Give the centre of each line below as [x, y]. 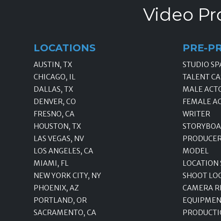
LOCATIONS [65, 48]
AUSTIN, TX [53, 64]
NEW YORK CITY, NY [67, 175]
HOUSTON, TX [57, 126]
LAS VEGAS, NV [59, 138]
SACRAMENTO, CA [65, 212]
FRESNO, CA [54, 114]
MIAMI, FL [51, 163]
